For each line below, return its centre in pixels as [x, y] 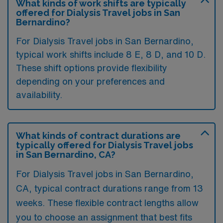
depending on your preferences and [90, 81]
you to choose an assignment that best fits [104, 217]
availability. [39, 95]
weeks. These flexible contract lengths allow [107, 203]
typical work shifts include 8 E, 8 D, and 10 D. [111, 54]
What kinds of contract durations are [98, 136]
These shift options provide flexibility [92, 68]
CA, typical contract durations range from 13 [110, 188]
